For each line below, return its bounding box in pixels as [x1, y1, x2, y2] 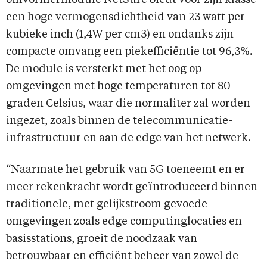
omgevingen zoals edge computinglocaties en [6, 216, 242, 228]
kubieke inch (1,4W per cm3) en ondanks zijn [6, 29, 234, 41]
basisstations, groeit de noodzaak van [6, 234, 197, 245]
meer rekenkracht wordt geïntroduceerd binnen [6, 182, 257, 193]
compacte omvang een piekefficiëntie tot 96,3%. [6, 46, 253, 58]
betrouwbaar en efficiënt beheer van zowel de [6, 251, 238, 262]
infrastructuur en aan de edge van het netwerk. [6, 133, 251, 144]
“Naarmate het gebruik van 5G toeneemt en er [6, 164, 245, 176]
